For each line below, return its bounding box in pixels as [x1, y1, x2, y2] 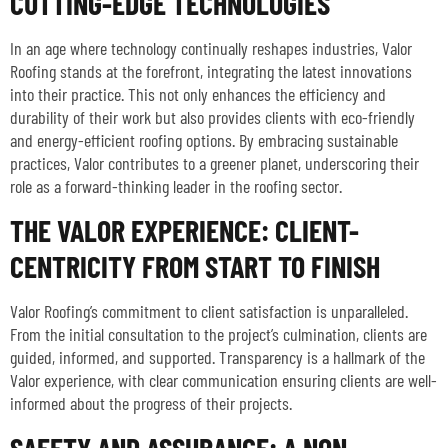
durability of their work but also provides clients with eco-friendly [10, 106, 415, 129]
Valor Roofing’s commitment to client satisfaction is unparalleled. [10, 300, 408, 323]
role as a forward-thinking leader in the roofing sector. [10, 175, 342, 198]
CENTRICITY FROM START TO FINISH [10, 248, 380, 285]
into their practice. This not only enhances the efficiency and [10, 83, 386, 106]
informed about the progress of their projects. [10, 392, 292, 415]
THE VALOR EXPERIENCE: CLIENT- [10, 212, 359, 249]
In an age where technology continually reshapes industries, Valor [10, 37, 412, 60]
